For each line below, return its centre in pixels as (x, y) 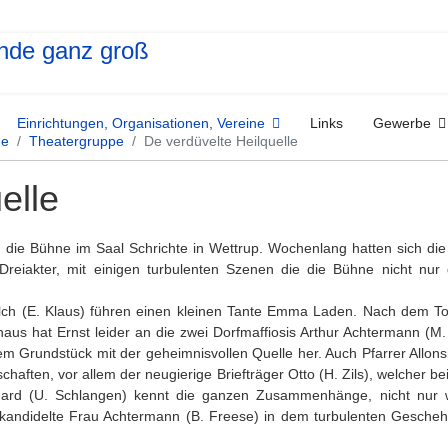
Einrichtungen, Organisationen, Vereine (141, 123)
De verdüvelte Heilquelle (220, 141)
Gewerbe (402, 123)
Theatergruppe (76, 141)
